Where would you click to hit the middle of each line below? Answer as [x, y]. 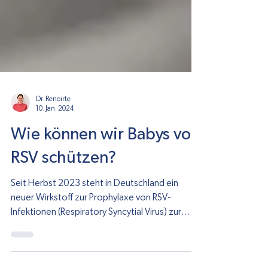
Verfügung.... [36, 255]
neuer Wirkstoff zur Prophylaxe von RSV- [91, 226]
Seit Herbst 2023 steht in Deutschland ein [95, 212]
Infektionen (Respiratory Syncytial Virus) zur [96, 240]
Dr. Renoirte [53, 127]
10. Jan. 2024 [55, 137]
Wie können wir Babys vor [104, 163]
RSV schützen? [63, 187]
